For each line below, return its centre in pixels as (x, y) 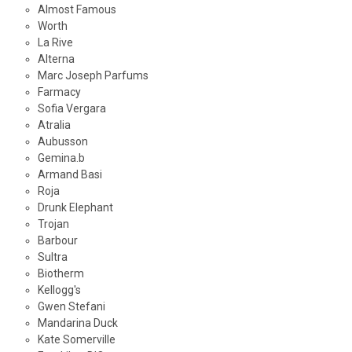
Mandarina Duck (77, 323)
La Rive (55, 43)
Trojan (53, 224)
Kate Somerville (76, 340)
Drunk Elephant (75, 208)
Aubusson (62, 142)
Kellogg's (59, 290)
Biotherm (60, 274)
